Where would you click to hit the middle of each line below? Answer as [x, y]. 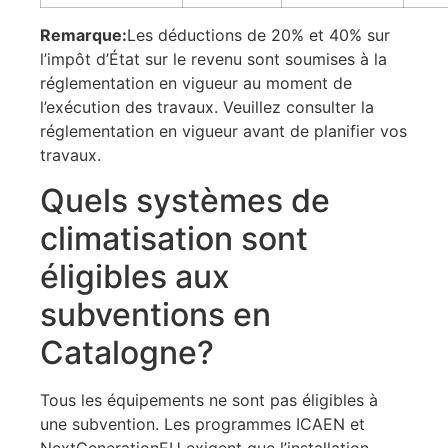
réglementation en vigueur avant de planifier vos [223, 131]
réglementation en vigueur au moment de [196, 83]
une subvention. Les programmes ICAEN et [202, 423]
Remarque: [83, 35]
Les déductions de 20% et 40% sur [258, 35]
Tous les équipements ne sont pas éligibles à [209, 399]
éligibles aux [135, 276]
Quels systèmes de [185, 200]
